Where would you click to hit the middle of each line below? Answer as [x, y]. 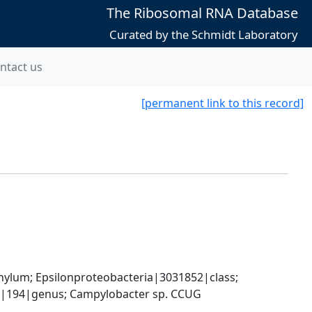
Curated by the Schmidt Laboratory [203, 34]
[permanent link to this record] [223, 103]
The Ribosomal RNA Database [202, 13]
